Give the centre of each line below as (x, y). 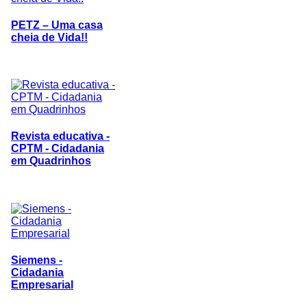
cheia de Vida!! (49, 37)
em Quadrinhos (51, 161)
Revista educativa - (60, 136)
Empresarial (42, 284)
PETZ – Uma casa (57, 25)
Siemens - (37, 260)
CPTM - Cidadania (58, 149)
